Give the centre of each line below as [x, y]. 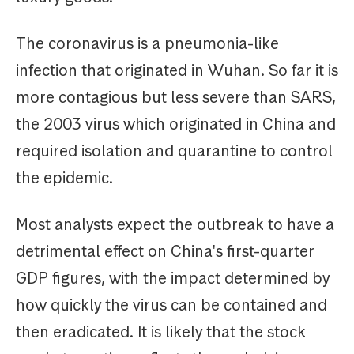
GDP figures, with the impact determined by [173, 279]
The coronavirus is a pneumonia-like [147, 44]
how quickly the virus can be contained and [171, 305]
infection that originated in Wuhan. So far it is [177, 71]
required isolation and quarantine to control [174, 151]
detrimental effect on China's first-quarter [165, 252]
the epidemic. [64, 178]
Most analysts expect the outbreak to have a [175, 225]
